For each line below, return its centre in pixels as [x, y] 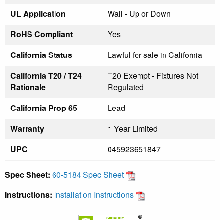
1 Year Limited [133, 128]
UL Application [38, 13]
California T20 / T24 [46, 75]
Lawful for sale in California [155, 55]
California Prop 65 [44, 108]
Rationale [28, 87]
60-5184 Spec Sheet [89, 174]
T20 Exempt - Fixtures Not [153, 75]
